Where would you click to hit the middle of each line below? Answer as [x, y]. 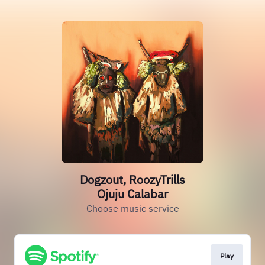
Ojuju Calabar [132, 194]
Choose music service [132, 208]
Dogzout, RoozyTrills [132, 180]
